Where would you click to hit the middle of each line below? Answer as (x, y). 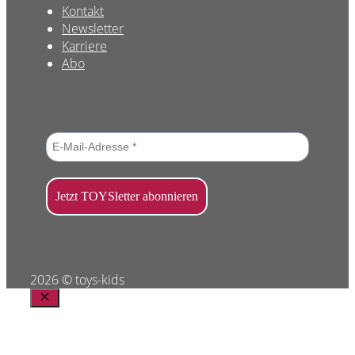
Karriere (84, 46)
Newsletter (93, 29)
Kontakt (83, 11)
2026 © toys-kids (77, 280)
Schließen (67, 312)
